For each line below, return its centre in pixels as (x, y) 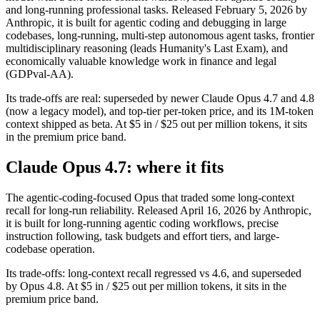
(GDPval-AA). (40, 74)
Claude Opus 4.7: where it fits (115, 167)
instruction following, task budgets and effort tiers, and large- (142, 236)
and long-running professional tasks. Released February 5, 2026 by (156, 9)
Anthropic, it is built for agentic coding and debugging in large (146, 22)
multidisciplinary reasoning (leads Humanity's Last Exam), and (147, 48)
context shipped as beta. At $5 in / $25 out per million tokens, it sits (156, 124)
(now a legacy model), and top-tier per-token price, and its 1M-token (160, 111)
